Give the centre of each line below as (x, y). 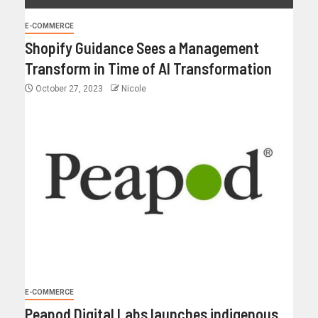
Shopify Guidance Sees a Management (142, 48)
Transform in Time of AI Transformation (148, 68)
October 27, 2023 (69, 89)
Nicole (134, 89)
